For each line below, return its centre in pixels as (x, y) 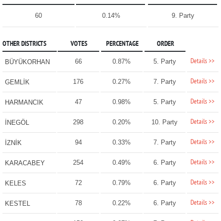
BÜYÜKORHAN (27, 62)
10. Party (165, 122)
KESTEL (17, 204)
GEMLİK (17, 82)
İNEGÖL (17, 123)
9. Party (183, 16)
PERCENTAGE (122, 44)
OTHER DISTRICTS (24, 44)
